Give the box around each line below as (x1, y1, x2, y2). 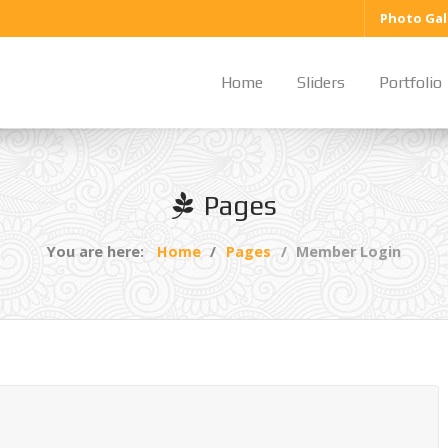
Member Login (296, 242, 402, 262)
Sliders (297, 73, 345, 93)
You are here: (46, 242, 152, 262)
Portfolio (379, 73, 442, 93)
